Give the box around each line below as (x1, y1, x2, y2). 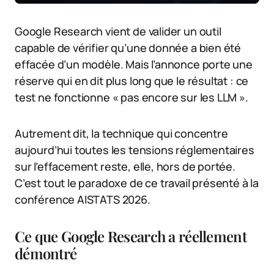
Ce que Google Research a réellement (15, 226, 246, 246)
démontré (15, 243, 77, 263)
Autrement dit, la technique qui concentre (15, 125, 228, 141)
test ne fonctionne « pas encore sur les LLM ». (15, 89, 248, 105)
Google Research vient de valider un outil (15, 23, 221, 39)
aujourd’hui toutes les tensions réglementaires (15, 142, 254, 157)
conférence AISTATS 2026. (15, 191, 150, 207)
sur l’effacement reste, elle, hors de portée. (15, 158, 235, 174)
